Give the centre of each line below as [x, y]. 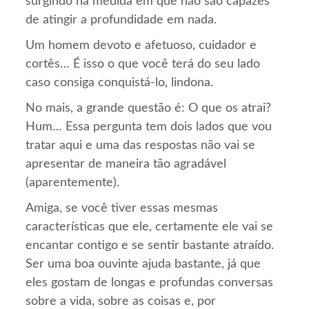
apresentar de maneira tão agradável [126, 164]
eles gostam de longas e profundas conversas [150, 282]
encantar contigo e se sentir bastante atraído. [150, 245]
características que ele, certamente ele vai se [150, 227]
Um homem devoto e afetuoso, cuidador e [141, 45]
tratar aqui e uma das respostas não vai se [141, 145]
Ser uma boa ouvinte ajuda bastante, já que [143, 264]
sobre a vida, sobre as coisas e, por [121, 301]
